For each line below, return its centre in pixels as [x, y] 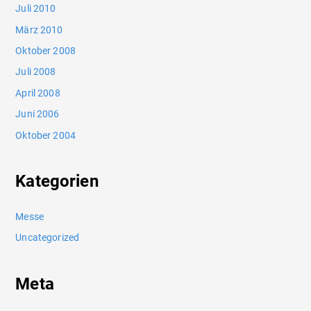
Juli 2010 [36, 9]
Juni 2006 [37, 114]
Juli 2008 [36, 72]
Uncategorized [48, 238]
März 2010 [39, 30]
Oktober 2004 [46, 135]
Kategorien [57, 181]
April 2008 [38, 93]
